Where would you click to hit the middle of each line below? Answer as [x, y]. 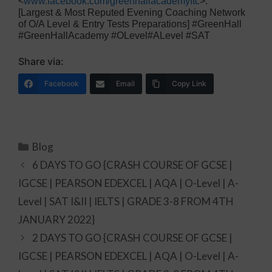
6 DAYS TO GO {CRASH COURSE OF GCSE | [133, 165]
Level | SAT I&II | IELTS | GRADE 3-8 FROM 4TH [126, 202]
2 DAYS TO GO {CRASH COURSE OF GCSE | [133, 238]
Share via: [41, 62]
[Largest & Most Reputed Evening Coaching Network [132, 13]
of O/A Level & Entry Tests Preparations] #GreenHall [130, 24]
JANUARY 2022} [56, 220]
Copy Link [189, 84]
